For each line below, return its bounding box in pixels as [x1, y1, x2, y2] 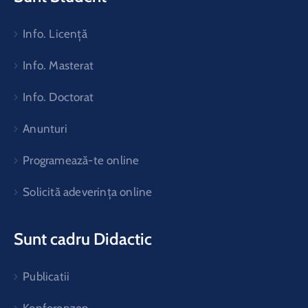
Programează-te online [23, 153, 140, 167]
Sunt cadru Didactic [14, 228, 152, 249]
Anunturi [23, 121, 67, 135]
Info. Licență [23, 26, 87, 41]
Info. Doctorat [23, 89, 94, 104]
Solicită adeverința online [23, 184, 153, 199]
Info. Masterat [23, 58, 94, 72]
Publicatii [23, 269, 70, 283]
